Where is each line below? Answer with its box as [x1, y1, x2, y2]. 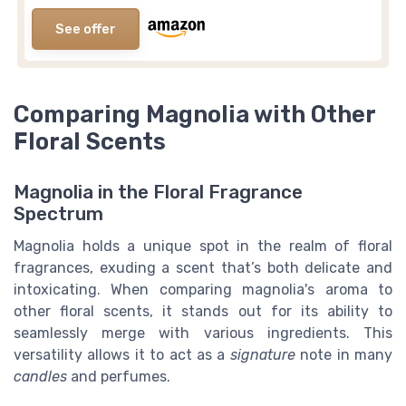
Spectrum [14, 202, 103, 225]
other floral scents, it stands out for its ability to [14, 302, 392, 320]
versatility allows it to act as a [14, 345, 230, 363]
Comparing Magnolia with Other [14, 100, 375, 128]
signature [229, 345, 295, 363]
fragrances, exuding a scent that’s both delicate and [14, 258, 392, 276]
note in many [295, 345, 393, 363]
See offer [55, 20, 116, 37]
